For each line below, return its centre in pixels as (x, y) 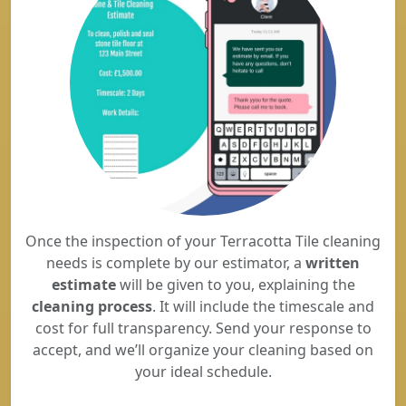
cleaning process (92, 306)
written (333, 263)
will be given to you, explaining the (235, 285)
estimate (83, 285)
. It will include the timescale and (263, 306)
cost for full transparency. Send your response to (203, 328)
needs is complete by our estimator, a (176, 263)
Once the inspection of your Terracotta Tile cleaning (203, 241)
